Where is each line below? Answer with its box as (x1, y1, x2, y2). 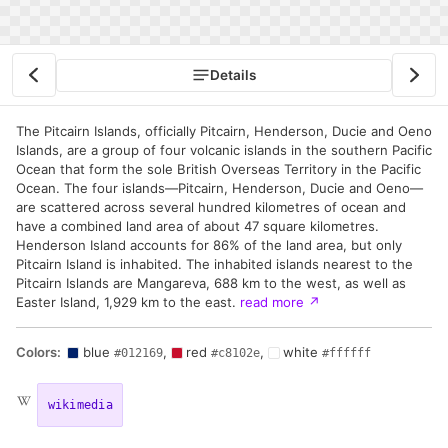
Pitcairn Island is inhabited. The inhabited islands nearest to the (16, 256, 413, 273)
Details (210, 67, 256, 84)
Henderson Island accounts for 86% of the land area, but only (16, 237, 402, 254)
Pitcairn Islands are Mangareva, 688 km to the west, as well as (16, 275, 406, 292)
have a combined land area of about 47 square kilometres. (16, 218, 379, 235)
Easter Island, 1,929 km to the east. (16, 294, 240, 311)
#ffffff (321, 346, 371, 361)
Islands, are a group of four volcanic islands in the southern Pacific (16, 142, 432, 159)
